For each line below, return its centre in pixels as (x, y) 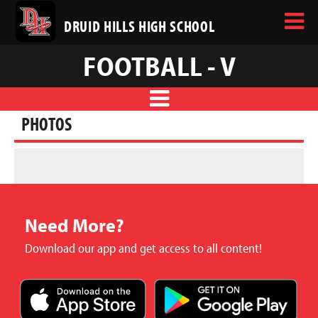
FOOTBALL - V (159, 66)
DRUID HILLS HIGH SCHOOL (139, 26)
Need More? (75, 226)
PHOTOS (46, 124)
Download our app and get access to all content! (143, 248)
